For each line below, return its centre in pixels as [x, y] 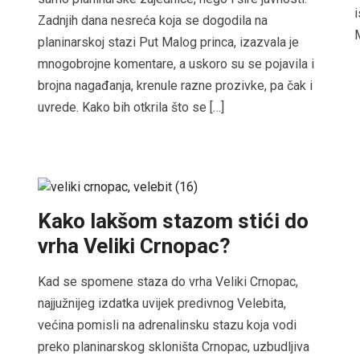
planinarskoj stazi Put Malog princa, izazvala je [169, 42]
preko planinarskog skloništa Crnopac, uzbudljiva [174, 346]
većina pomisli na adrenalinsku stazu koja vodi [168, 325]
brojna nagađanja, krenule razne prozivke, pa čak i [176, 85]
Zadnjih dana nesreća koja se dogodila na [153, 20]
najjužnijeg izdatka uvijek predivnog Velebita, [162, 303]
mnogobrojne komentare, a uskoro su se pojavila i [176, 63]
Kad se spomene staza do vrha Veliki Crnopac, [168, 281]
